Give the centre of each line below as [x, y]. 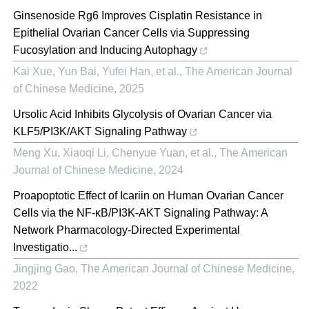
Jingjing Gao [44, 268]
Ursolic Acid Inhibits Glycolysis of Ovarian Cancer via [142, 114]
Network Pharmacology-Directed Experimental [127, 230]
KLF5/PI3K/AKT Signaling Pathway [100, 131]
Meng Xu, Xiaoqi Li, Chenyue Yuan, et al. [113, 152]
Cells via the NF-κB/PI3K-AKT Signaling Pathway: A [141, 212]
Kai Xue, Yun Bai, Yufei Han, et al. [96, 71]
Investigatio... [45, 247]
